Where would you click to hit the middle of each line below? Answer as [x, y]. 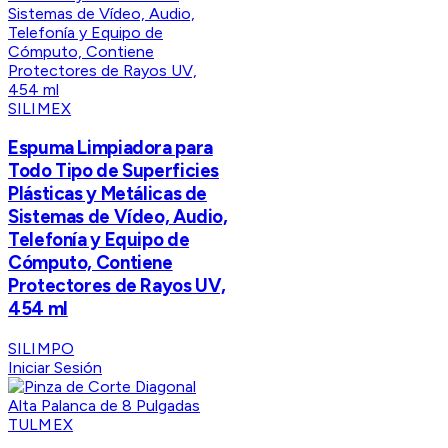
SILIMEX [40, 108]
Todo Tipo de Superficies [114, 171]
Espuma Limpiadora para [110, 148]
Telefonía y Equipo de [99, 240]
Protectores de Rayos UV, [117, 286]
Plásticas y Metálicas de [108, 194]
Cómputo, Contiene [90, 263]
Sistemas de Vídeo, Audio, [118, 217]
